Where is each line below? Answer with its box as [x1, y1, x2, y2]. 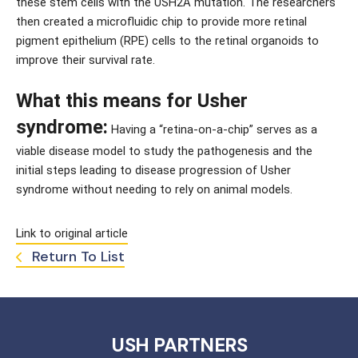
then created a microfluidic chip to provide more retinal [16, 14, 307, 29]
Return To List [28, 247, 125, 266]
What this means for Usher [16, 89, 248, 112]
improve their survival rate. [16, 53, 155, 67]
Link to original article [16, 226, 128, 241]
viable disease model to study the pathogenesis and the [16, 144, 312, 158]
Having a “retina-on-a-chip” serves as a [108, 122, 317, 137]
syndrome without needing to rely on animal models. [16, 182, 292, 197]
